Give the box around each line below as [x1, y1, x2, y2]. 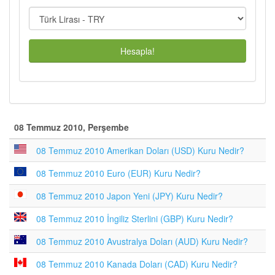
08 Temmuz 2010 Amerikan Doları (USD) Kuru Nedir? [36, 144, 244, 157]
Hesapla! [120, 45, 155, 57]
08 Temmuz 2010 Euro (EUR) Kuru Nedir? [36, 167, 201, 179]
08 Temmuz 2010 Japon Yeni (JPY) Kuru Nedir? [36, 190, 223, 202]
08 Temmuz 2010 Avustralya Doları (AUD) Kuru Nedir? [36, 235, 248, 247]
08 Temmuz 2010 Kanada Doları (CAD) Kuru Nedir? [36, 258, 238, 270]
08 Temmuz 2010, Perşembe [14, 121, 129, 133]
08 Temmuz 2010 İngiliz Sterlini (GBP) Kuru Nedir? [36, 212, 233, 225]
